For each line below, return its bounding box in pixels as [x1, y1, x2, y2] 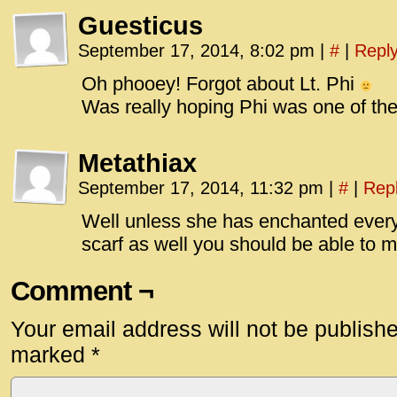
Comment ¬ [11, 276, 153, 307]
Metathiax [78, 149, 197, 177]
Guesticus [78, 12, 203, 40]
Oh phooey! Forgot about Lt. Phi [82, 73, 360, 95]
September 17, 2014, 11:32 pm [78, 178, 329, 198]
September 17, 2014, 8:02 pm [78, 41, 320, 60]
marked [11, 342, 91, 367]
